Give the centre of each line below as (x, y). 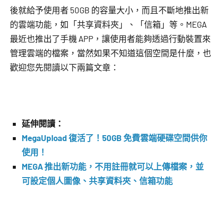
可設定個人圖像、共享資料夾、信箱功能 (97, 181)
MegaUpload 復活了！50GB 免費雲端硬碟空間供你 (114, 138)
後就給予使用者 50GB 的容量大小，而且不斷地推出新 (109, 10)
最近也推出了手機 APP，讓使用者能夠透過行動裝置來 (110, 38)
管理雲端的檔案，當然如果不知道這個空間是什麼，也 (110, 53)
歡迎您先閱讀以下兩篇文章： (64, 67)
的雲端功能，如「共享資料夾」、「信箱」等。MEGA (108, 24)
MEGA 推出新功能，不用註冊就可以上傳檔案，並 (113, 166)
